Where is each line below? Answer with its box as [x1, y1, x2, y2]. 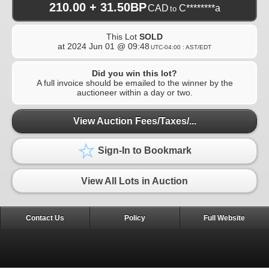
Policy [124, 213, 145, 222]
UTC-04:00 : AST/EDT [151, 43, 211, 50]
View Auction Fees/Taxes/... [73, 116, 196, 127]
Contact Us [26, 213, 65, 222]
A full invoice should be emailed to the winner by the [36, 77, 233, 88]
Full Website [204, 213, 246, 222]
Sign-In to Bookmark [95, 145, 192, 156]
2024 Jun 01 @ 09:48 [67, 41, 150, 51]
